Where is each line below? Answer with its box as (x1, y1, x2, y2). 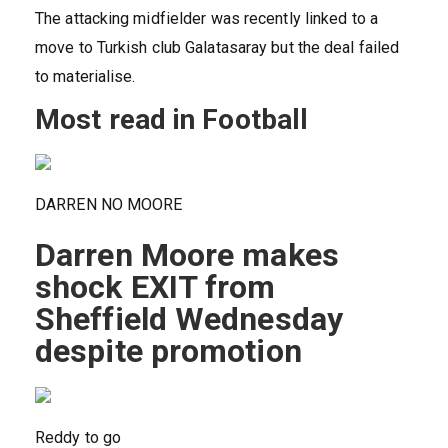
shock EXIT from (35, 268, 276, 307)
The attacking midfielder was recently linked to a (35, 9, 378, 29)
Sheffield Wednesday (35, 300, 343, 339)
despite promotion (35, 332, 302, 371)
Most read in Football (35, 103, 309, 137)
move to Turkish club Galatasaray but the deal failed (35, 38, 400, 58)
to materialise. (35, 67, 136, 87)
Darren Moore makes (35, 236, 339, 275)
